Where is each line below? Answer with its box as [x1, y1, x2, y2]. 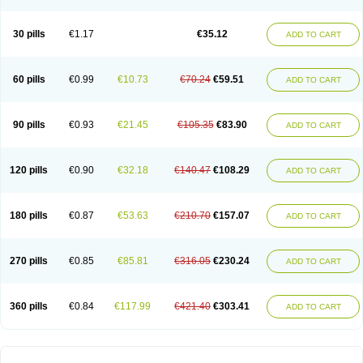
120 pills [10, 164, 48, 176]
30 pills [12, 28, 45, 40]
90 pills [12, 119, 45, 130]
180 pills [10, 210, 48, 221]
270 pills [10, 255, 48, 267]
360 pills [10, 301, 48, 312]
